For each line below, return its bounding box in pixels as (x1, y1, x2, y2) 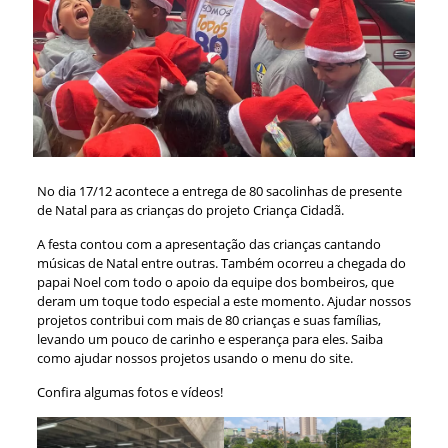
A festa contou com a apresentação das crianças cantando (36, 235, 381, 254)
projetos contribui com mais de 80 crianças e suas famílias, (36, 311, 381, 330)
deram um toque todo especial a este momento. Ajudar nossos (36, 292, 411, 311)
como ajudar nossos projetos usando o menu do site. (36, 349, 353, 368)
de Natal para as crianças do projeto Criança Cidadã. (36, 201, 344, 220)
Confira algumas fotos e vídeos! (36, 383, 223, 402)
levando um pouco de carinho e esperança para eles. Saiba (36, 330, 383, 349)
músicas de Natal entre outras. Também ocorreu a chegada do (36, 254, 406, 273)
